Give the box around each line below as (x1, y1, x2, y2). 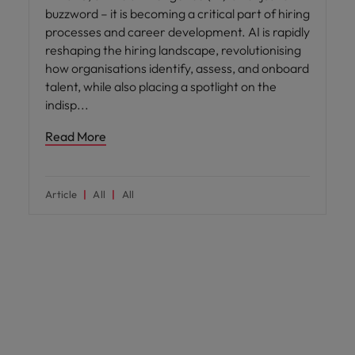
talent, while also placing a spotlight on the (45, 78, 277, 94)
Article (45, 187, 78, 200)
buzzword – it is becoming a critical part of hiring (45, 5, 310, 21)
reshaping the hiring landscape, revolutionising (45, 41, 301, 58)
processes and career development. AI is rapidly (45, 23, 310, 40)
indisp (45, 96, 79, 113)
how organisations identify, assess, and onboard (45, 59, 309, 76)
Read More (45, 128, 106, 144)
